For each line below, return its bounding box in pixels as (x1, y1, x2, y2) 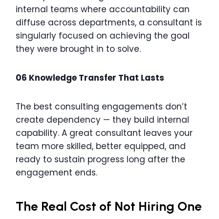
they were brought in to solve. (16, 43, 141, 55)
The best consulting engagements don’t (16, 101, 187, 113)
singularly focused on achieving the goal (16, 30, 190, 42)
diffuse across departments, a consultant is (16, 17, 202, 29)
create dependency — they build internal (16, 114, 189, 126)
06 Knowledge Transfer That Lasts (16, 72, 164, 84)
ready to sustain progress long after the (16, 153, 185, 166)
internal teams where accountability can (16, 3, 190, 16)
